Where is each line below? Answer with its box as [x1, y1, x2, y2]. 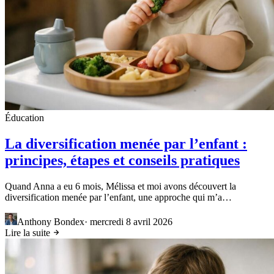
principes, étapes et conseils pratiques [5, 152, 240, 169]
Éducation [5, 113, 44, 124]
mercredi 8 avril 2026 [90, 217, 172, 228]
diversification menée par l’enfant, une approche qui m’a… [5, 192, 232, 203]
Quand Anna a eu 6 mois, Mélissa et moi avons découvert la [5, 181, 236, 192]
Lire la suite [5, 228, 53, 239]
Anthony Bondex [17, 217, 84, 228]
